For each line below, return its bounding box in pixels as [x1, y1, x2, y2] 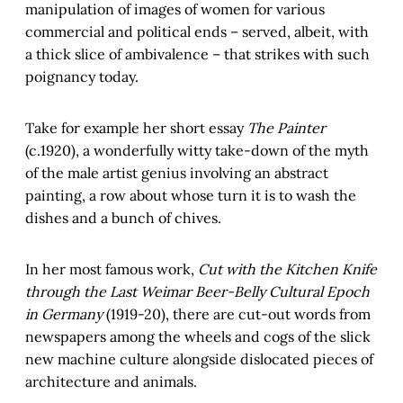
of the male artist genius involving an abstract [25, 164, 328, 183]
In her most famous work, [25, 260, 198, 279]
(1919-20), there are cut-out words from [103, 305, 371, 324]
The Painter [247, 119, 326, 138]
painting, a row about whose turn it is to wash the [25, 186, 356, 205]
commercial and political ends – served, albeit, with [25, 22, 369, 41]
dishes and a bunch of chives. [25, 209, 221, 228]
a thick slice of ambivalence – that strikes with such [25, 45, 370, 64]
